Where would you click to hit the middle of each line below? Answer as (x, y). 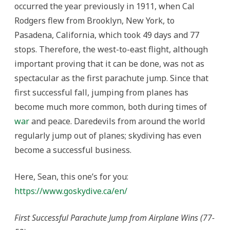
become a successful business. (74, 150)
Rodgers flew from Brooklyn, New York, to (94, 20)
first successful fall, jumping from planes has (101, 92)
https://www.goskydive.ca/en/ (71, 191)
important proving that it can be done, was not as (109, 63)
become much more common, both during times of (111, 107)
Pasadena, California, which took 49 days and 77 (107, 35)
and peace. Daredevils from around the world (117, 121)
